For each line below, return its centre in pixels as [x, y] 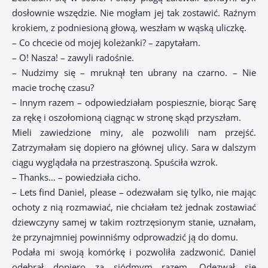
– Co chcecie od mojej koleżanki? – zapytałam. [106, 43]
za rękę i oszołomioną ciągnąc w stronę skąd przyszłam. [127, 118]
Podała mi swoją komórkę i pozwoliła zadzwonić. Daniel [134, 252]
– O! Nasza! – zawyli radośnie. [73, 58]
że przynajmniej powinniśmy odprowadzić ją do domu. [125, 237]
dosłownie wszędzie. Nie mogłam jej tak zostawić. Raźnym [134, 13]
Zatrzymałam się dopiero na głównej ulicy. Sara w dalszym [134, 147]
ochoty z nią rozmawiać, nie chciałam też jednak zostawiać [134, 207]
